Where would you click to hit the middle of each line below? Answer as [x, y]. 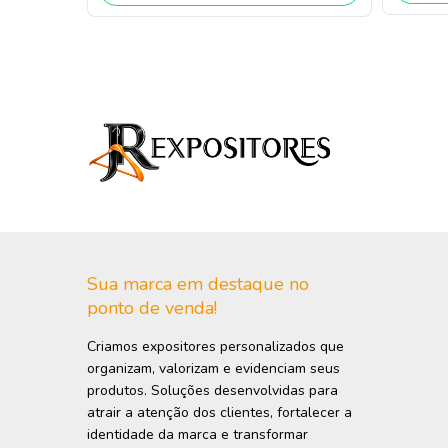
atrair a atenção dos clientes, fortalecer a [219, 413]
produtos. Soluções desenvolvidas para [212, 391]
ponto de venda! [152, 308]
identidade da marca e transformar [197, 435]
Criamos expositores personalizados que [215, 347]
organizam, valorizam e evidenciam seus [213, 369]
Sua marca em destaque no [198, 284]
